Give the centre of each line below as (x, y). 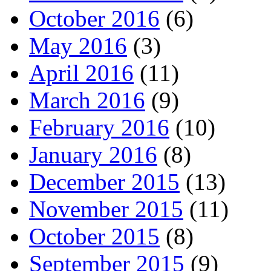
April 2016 (81, 73)
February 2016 (99, 127)
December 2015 (104, 181)
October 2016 (94, 18)
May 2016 (78, 45)
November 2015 (106, 209)
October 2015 (94, 236)
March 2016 (87, 100)
